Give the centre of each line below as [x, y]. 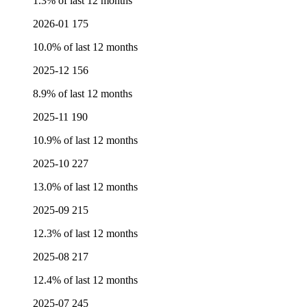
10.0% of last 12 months [85, 47]
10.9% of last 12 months [85, 140]
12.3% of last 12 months [85, 233]
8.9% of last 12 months [83, 93]
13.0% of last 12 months [85, 186]
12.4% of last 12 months [85, 280]
